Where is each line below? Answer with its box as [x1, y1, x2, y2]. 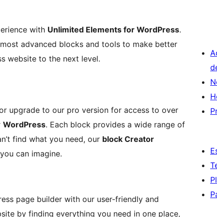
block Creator [102, 134, 154, 144]
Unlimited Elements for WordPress [47, 25, 179, 35]
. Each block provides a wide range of [46, 120, 185, 130]
